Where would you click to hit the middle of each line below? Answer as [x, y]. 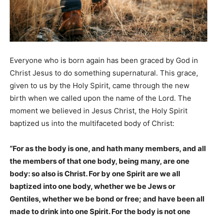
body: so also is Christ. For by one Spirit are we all [95, 173]
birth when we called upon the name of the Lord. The [101, 98]
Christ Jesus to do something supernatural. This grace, [104, 73]
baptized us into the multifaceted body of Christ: [92, 123]
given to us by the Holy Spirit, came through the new [100, 85]
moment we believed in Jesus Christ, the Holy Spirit [99, 110]
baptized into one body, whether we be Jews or [93, 186]
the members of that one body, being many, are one [100, 161]
